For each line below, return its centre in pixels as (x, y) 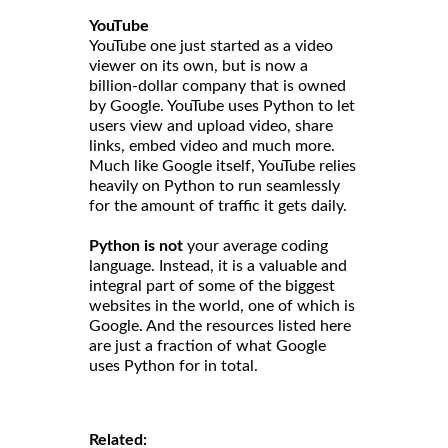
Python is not (136, 245)
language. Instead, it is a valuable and (218, 265)
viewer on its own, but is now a (198, 65)
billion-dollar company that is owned (217, 85)
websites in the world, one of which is (222, 305)
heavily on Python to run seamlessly (214, 185)
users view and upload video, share (211, 125)
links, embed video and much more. (212, 145)
